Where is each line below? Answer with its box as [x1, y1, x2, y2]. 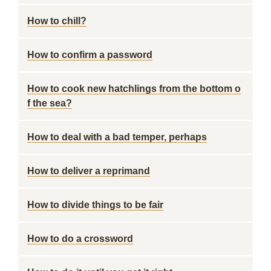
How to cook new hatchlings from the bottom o [27, 83, 241, 94]
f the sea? [27, 98, 72, 108]
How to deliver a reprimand [27, 166, 150, 176]
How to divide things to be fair [27, 200, 163, 210]
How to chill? [27, 16, 87, 26]
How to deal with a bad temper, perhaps [27, 132, 207, 142]
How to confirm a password [27, 50, 152, 60]
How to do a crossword [27, 233, 133, 244]
